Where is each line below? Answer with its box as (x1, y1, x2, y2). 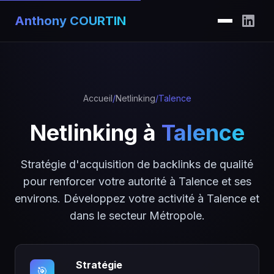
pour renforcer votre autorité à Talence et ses (23, 175, 251, 188)
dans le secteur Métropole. (69, 209, 205, 222)
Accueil (83, 93, 113, 103)
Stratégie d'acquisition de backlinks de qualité (21, 158, 253, 171)
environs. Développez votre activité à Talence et (15, 192, 259, 205)
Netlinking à (29, 119, 161, 146)
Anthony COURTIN (15, 13, 126, 28)
